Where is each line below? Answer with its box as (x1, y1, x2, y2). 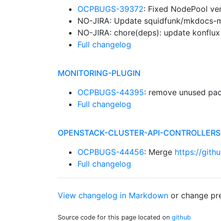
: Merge (144, 147, 175, 157)
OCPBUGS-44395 (77, 87, 144, 97)
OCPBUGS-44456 (77, 147, 144, 157)
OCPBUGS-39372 (77, 4, 144, 14)
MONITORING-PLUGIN (58, 68, 141, 78)
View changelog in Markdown (58, 190, 168, 200)
